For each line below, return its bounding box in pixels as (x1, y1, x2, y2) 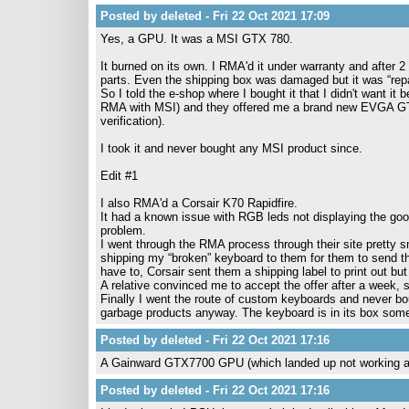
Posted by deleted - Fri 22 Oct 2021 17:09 (100, 9, 330, 23)
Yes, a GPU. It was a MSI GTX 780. (100, 32, 293, 46)
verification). (100, 114, 165, 128)
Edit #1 (100, 169, 138, 183)
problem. (100, 224, 146, 237)
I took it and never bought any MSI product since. (100, 142, 362, 155)
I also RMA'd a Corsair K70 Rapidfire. (100, 196, 298, 210)
